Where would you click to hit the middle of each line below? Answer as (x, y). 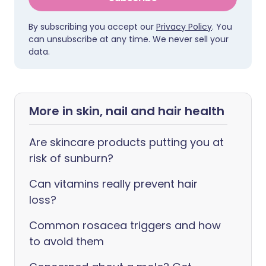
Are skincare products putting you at (126, 142)
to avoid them (66, 241)
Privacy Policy (184, 27)
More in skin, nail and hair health (127, 111)
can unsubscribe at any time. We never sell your (129, 39)
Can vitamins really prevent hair (113, 184)
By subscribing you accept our (92, 27)
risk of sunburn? (71, 158)
